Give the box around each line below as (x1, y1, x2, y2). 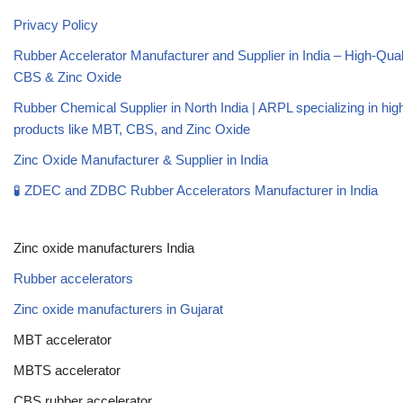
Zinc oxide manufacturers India (13, 239, 194, 255)
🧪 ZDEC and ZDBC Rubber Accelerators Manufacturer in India (13, 182, 378, 198)
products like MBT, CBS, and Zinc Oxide (13, 121, 250, 137)
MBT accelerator (13, 331, 112, 347)
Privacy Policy (13, 16, 98, 32)
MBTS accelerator (13, 362, 121, 378)
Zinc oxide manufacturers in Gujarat (13, 300, 223, 317)
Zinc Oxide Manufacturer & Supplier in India (13, 151, 268, 167)
